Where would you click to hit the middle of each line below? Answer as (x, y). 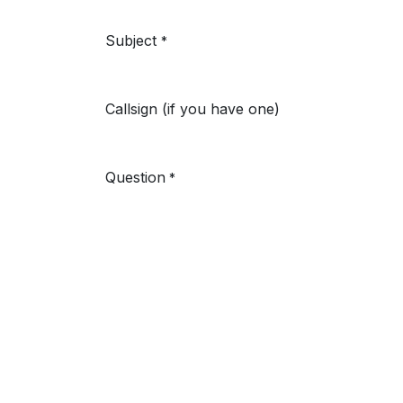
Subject (131, 40)
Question (135, 177)
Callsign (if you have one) (193, 109)
